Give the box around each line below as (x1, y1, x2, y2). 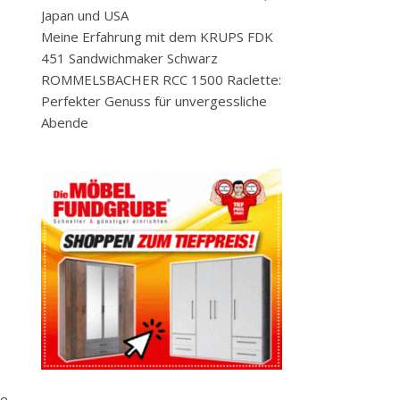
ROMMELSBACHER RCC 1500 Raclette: (41, 71, 281, 88)
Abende (41, 113, 88, 131)
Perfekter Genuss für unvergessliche (41, 92, 267, 110)
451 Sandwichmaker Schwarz (41, 49, 218, 67)
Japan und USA (41, 6, 129, 24)
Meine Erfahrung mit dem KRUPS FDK (41, 28, 273, 46)
